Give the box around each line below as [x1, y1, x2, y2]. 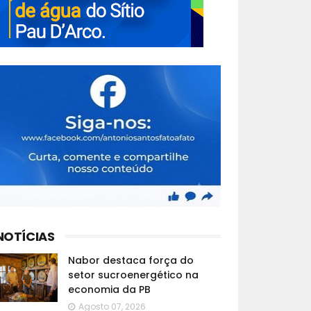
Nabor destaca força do [67, 253, 194, 267]
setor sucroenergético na [67, 268, 199, 282]
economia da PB [67, 283, 151, 296]
